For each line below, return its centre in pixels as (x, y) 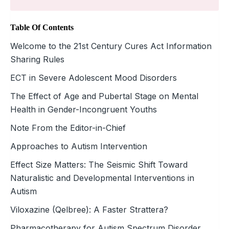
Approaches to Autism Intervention (79, 146)
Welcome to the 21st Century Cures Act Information (111, 46)
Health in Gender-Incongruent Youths (84, 109)
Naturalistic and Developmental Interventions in (102, 178)
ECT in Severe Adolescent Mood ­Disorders (94, 77)
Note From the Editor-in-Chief (68, 128)
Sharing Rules (37, 59)
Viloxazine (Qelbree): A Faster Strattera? (89, 209)
